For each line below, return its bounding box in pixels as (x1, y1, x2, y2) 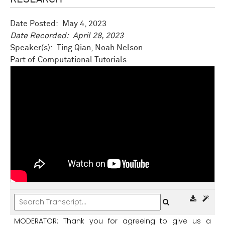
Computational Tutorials (38, 56, 127, 64)
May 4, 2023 (62, 20, 106, 28)
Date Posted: (10, 20, 62, 28)
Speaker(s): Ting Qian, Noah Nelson (10, 44, 143, 52)
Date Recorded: (10, 32, 73, 40)
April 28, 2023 (73, 32, 124, 40)
